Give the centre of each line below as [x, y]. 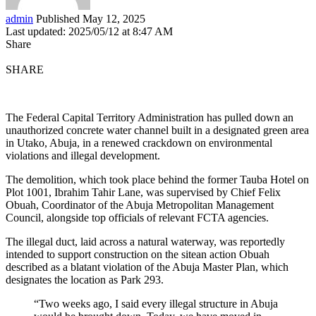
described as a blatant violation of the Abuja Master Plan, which [147, 267]
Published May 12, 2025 [91, 18]
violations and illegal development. [83, 155]
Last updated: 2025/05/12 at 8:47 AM [89, 31]
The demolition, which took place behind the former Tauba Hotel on [157, 179]
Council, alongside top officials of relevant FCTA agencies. [137, 217]
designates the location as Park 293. [85, 279]
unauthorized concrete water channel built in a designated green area [157, 130]
